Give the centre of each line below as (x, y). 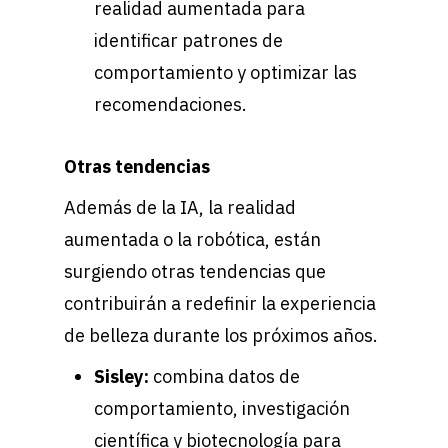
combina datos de (226, 377)
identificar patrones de (188, 41)
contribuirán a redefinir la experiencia (220, 304)
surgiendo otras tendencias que (195, 272)
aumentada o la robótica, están (192, 240)
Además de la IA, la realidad (180, 208)
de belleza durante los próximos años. (221, 336)
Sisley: (123, 377)
